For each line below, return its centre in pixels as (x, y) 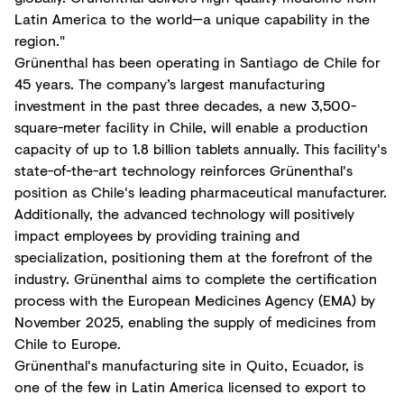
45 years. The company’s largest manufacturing (170, 83)
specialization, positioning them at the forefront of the (193, 257)
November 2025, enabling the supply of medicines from (195, 321)
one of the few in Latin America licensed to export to (190, 386)
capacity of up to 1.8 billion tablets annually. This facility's (201, 148)
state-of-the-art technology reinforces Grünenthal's (184, 170)
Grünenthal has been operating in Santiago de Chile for (197, 62)
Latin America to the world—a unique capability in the (192, 18)
